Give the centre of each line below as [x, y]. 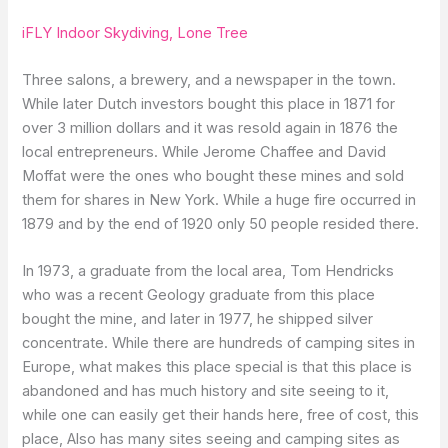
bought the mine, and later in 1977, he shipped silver [198, 319]
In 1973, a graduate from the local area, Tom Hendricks [208, 271]
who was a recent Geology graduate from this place [199, 295]
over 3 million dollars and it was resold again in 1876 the [210, 127]
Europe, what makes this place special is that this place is [217, 367]
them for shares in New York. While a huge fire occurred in [219, 199]
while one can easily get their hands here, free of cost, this [221, 415]
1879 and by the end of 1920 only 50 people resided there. [221, 223]
